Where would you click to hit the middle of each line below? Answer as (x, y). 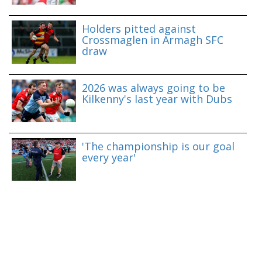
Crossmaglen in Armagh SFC (153, 40)
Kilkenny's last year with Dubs (157, 99)
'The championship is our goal (158, 146)
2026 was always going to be (154, 87)
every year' (109, 157)
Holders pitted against (139, 29)
